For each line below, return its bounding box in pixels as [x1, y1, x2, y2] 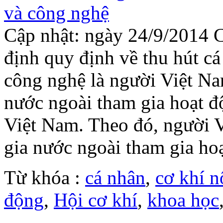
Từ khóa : [4, 167, 85, 189]
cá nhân [85, 167, 145, 189]
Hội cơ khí [54, 189, 137, 211]
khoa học [147, 189, 219, 211]
